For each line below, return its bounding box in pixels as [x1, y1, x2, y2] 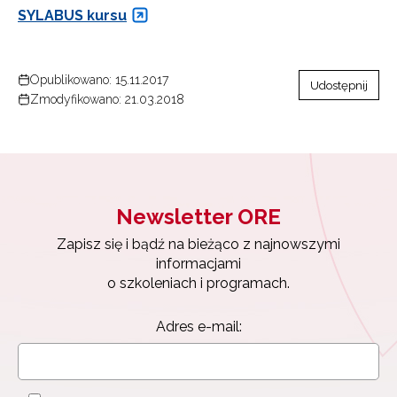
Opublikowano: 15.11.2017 [30, 73, 168, 88]
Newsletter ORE [116, 204, 281, 230]
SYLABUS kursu [18, 6, 127, 24]
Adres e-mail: [155, 318, 242, 336]
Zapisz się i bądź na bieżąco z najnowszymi [57, 236, 340, 253]
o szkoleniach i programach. [107, 275, 290, 292]
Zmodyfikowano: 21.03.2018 [30, 92, 184, 107]
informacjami [156, 255, 241, 273]
